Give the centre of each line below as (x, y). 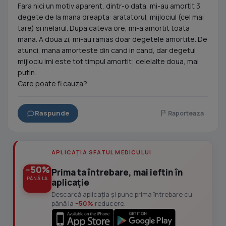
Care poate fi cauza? (52, 83)
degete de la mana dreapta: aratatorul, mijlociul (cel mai (111, 17)
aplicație (70, 182)
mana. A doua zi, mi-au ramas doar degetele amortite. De (112, 39)
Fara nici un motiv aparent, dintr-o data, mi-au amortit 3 (109, 6)
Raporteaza (186, 113)
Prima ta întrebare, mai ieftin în (117, 172)
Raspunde (52, 113)
